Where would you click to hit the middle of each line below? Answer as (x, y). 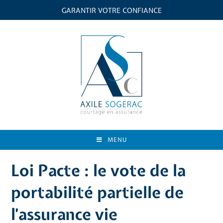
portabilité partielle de (98, 192)
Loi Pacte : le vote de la (99, 170)
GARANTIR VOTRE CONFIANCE (111, 10)
